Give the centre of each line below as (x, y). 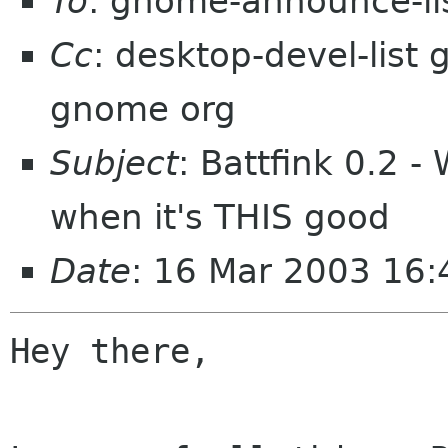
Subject (114, 163)
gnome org (143, 109)
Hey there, (110, 351)
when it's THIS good (220, 217)
